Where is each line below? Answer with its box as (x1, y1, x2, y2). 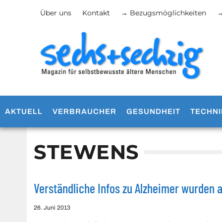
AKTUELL (5, 108, 43, 116)
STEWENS (34, 139, 139, 164)
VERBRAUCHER (53, 108, 116, 116)
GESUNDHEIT (126, 108, 180, 116)
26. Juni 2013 (34, 204, 71, 211)
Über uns (40, 8, 71, 17)
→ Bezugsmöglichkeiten (120, 8, 206, 17)
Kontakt (82, 8, 110, 17)
